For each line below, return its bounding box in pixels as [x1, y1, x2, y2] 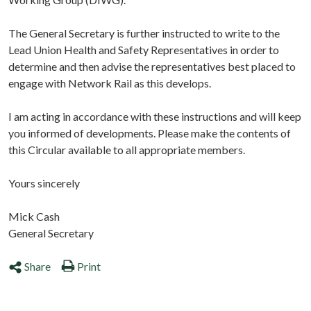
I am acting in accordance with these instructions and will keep [8, 110, 301, 124]
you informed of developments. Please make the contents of [8, 126, 291, 140]
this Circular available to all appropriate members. [8, 143, 245, 157]
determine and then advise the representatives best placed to [8, 60, 296, 74]
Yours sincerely [8, 176, 80, 190]
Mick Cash [8, 210, 60, 224]
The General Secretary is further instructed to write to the [8, 26, 280, 40]
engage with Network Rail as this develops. [8, 76, 211, 90]
